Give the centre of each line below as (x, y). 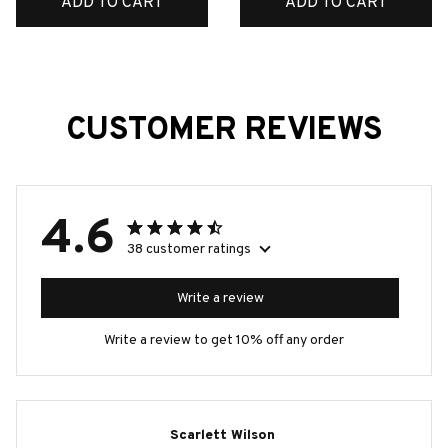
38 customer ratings (189, 250)
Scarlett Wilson (222, 436)
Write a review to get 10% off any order (224, 341)
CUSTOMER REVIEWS (224, 131)
